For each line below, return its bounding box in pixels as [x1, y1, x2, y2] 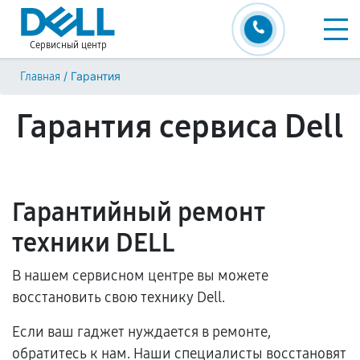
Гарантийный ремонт [12, 197, 265, 228]
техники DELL [12, 227, 175, 259]
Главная [20, 70, 60, 84]
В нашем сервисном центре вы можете [12, 267, 268, 284]
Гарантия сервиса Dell [16, 108, 344, 146]
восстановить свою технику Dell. [12, 288, 225, 306]
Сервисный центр [30, 39, 107, 51]
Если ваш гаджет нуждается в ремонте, [12, 323, 271, 341]
